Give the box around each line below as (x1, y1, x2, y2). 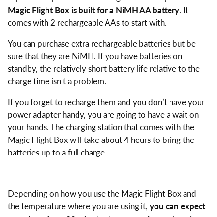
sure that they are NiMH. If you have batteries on (7, 50, 182, 61)
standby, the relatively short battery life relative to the (7, 63, 200, 74)
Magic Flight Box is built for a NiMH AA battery (7, 5, 179, 15)
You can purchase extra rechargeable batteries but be (7, 38, 196, 48)
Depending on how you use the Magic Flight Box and (7, 188, 196, 199)
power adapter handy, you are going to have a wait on (7, 109, 199, 120)
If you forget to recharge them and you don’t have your (7, 96, 204, 107)
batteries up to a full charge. (7, 147, 107, 157)
